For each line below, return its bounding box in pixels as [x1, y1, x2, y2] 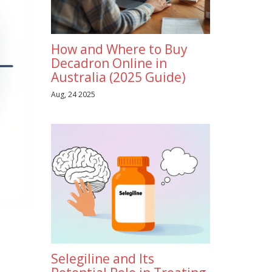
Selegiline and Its [50, 250, 154, 267]
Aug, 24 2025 [50, 89, 95, 100]
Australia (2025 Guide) [50, 68, 186, 86]
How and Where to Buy [50, 40, 188, 58]
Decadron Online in [50, 54, 167, 72]
